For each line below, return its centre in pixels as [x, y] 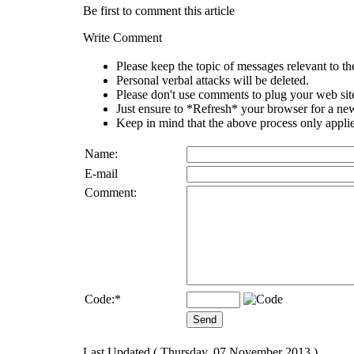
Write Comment [122, 37]
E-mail [101, 173]
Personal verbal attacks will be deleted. [213, 80]
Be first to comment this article [159, 10]
